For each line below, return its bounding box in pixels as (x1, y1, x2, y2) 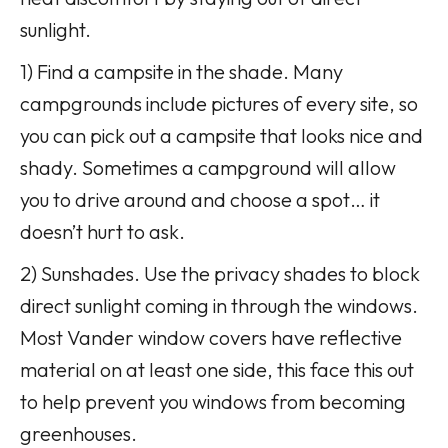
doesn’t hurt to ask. (20, 218, 185, 244)
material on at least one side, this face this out (20, 356, 414, 382)
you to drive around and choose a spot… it (20, 186, 380, 212)
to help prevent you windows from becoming (20, 388, 406, 414)
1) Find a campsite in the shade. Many (20, 58, 343, 84)
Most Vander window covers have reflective (20, 324, 402, 350)
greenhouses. (20, 420, 137, 446)
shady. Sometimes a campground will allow (20, 154, 396, 180)
